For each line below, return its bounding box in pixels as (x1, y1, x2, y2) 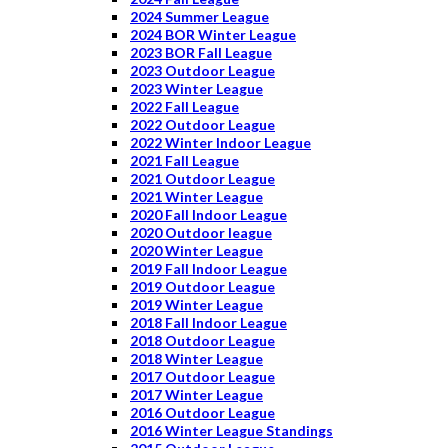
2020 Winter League (130, 241, 263, 259)
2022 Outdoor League (130, 115, 275, 133)
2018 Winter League (130, 349, 263, 367)
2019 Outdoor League (130, 277, 275, 295)
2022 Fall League (130, 97, 239, 115)
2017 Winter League (130, 385, 263, 403)
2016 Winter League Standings (130, 421, 333, 439)
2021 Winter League (130, 187, 263, 205)
